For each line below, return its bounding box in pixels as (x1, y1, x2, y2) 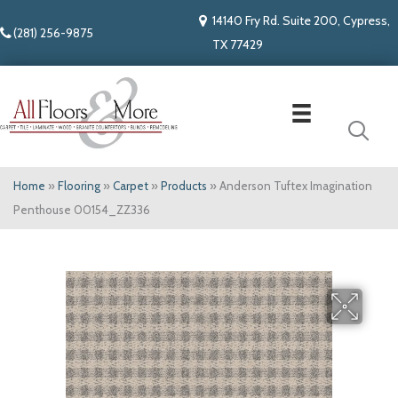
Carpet (113, 179, 148, 194)
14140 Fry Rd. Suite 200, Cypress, (212, 12, 390, 28)
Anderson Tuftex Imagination (219, 179, 372, 194)
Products (161, 179, 207, 194)
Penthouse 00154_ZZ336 (13, 203, 150, 218)
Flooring (58, 179, 100, 194)
